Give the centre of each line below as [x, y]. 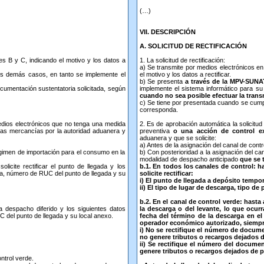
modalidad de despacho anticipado [189, 159]
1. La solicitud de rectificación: [182, 60]
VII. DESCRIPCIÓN [167, 32]
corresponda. [159, 110]
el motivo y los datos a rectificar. [185, 74]
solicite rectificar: [166, 173]
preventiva [156, 131]
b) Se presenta [162, 81]
